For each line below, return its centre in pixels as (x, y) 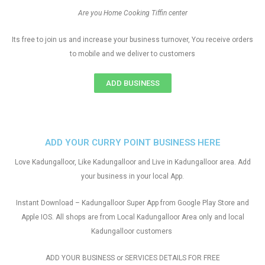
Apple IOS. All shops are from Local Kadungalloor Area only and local (132, 217)
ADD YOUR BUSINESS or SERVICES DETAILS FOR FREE (132, 258)
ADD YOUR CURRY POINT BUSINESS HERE (132, 143)
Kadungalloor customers (132, 231)
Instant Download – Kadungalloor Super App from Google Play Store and (132, 203)
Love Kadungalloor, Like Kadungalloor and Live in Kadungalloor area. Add (132, 162)
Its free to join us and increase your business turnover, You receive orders (132, 40)
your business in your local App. (132, 176)
